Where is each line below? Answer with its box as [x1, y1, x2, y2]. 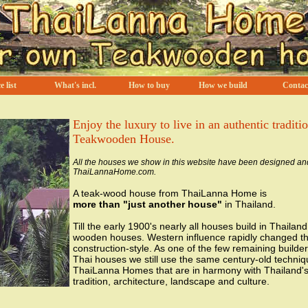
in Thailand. [225, 199, 276, 210]
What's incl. [54, 80, 97, 90]
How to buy [128, 80, 170, 90]
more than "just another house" [73, 199, 225, 210]
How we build [198, 80, 247, 90]
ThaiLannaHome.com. [73, 167, 156, 177]
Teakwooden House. [73, 132, 175, 146]
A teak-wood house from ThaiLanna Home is [73, 188, 267, 199]
